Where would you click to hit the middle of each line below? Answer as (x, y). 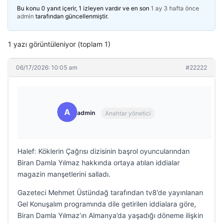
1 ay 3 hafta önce (175, 8)
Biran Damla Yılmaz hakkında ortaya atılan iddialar (99, 163)
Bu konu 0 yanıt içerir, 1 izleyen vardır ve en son (84, 8)
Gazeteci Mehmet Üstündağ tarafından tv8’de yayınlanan (110, 192)
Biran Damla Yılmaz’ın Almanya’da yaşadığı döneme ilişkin (110, 215)
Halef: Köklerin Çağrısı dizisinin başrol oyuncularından (104, 151)
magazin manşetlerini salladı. (64, 174)
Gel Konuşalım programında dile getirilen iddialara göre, (107, 204)
